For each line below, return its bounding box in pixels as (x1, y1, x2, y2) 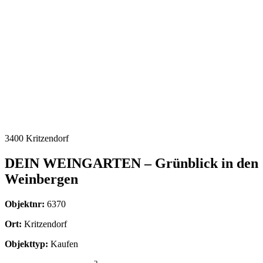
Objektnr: (5, 198, 45, 209)
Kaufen (48, 238, 78, 249)
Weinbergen (5, 171, 78, 187)
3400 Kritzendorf (5, 133, 69, 143)
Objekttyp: (5, 238, 48, 249)
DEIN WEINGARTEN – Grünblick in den (5, 155, 258, 171)
